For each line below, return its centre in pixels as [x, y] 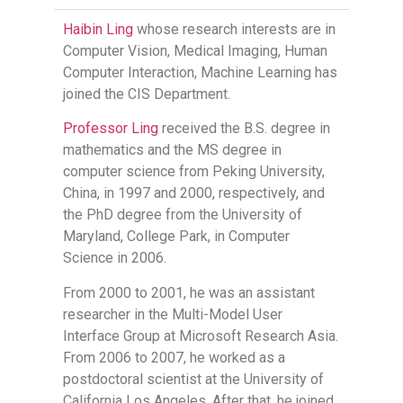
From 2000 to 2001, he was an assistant [189, 292]
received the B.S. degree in [244, 129]
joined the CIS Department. [147, 94]
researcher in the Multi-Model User [173, 314]
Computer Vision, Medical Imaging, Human [195, 51]
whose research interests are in [234, 29]
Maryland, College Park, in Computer [176, 237]
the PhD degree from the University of [183, 215]
